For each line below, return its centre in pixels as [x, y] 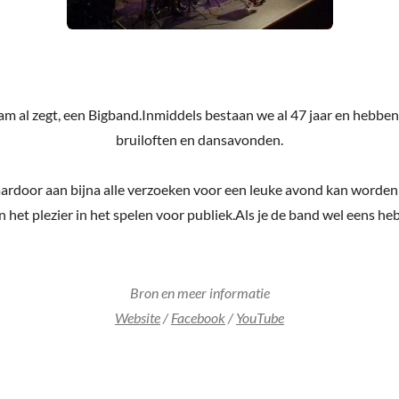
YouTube [260, 318]
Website [138, 318]
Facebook [198, 318]
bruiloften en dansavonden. [199, 140]
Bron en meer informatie [199, 293]
